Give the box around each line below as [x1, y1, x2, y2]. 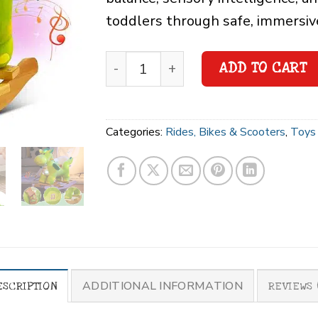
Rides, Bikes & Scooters [165, 124, 285, 141]
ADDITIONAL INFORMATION [82, 278, 243, 294]
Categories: [106, 124, 165, 141]
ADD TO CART [219, 60, 307, 77]
